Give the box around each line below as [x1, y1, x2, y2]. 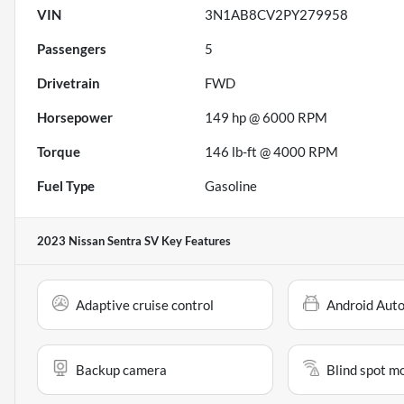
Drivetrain [37, 75, 100, 92]
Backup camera [76, 362, 167, 379]
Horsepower [37, 109, 113, 126]
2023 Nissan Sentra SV [37, 234, 159, 249]
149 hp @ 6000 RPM [205, 109, 328, 126]
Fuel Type [37, 178, 95, 195]
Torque [37, 143, 80, 161]
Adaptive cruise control [76, 297, 214, 314]
